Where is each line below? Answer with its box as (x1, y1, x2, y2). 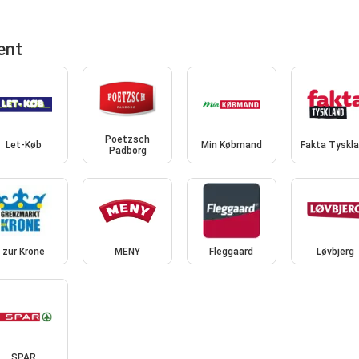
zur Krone (2, 245, 45, 257)
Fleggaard (209, 245, 254, 257)
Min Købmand (200, 139, 262, 151)
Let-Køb (5, 139, 42, 151)
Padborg (108, 145, 147, 157)
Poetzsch (105, 134, 151, 146)
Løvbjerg (317, 245, 355, 257)
